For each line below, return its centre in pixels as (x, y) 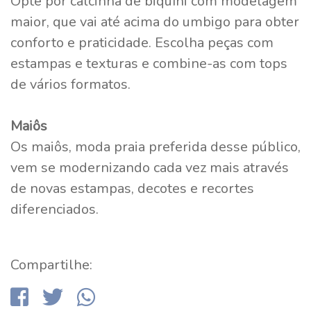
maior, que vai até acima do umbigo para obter (155, 22)
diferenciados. (54, 210)
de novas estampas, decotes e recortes (132, 189)
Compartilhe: (51, 265)
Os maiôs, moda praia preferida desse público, (155, 147)
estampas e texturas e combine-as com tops (149, 64)
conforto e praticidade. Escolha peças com (142, 43)
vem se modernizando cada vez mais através (150, 168)
